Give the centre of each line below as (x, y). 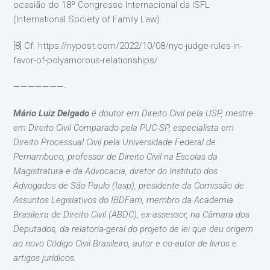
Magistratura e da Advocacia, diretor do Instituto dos (116, 171)
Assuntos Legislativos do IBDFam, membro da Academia (124, 200)
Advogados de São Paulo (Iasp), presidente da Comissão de (129, 185)
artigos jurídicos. (45, 258)
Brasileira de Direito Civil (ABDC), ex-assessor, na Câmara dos (132, 214)
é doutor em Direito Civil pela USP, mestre (171, 113)
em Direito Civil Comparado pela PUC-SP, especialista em (124, 127)
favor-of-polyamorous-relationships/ (86, 60)
